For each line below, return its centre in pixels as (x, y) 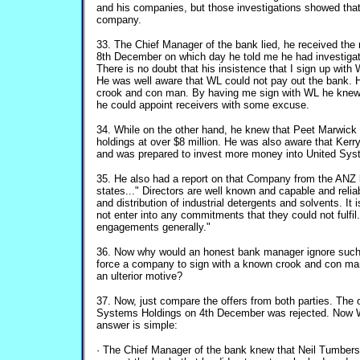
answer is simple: (137, 325)
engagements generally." (153, 227)
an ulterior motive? (139, 276)
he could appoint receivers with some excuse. (203, 105)
